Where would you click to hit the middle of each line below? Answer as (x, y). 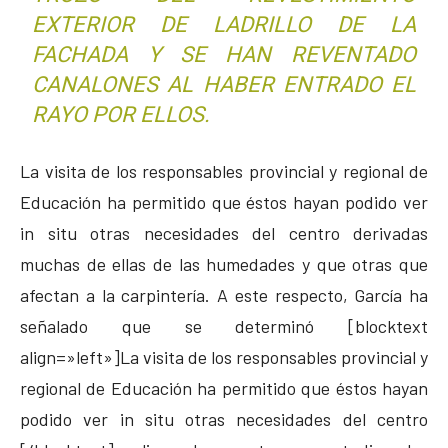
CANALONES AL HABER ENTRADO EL (224, 84)
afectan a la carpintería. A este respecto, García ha (224, 294)
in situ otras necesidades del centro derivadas (224, 232)
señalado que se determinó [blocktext (224, 325)
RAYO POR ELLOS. (121, 114)
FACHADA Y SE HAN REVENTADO (224, 54)
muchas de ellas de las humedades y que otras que (224, 263)
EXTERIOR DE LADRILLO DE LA (224, 24)
